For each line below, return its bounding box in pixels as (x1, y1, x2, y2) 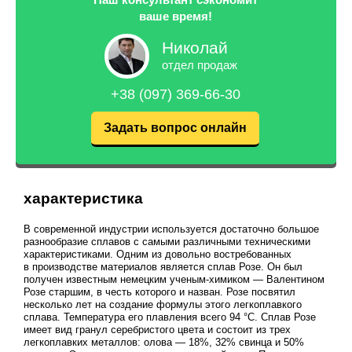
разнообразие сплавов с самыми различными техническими (23, 236, 310, 248)
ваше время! (138, 9, 212, 23)
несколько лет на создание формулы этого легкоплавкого (23, 299, 302, 311)
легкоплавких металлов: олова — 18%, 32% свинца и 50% (23, 336, 304, 349)
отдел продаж (161, 58, 237, 71)
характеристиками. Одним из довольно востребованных (23, 248, 291, 261)
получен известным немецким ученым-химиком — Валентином (23, 273, 324, 286)
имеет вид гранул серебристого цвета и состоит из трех (23, 324, 291, 336)
